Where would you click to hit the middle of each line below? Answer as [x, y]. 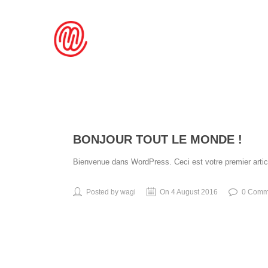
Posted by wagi [111, 192]
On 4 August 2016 [189, 192]
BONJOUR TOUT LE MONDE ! [158, 139]
